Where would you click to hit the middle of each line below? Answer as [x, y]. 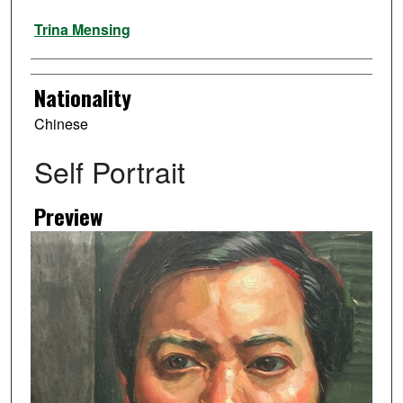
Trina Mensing [82, 30]
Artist [53, 20]
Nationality [82, 98]
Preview [68, 216]
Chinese [61, 124]
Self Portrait [109, 171]
